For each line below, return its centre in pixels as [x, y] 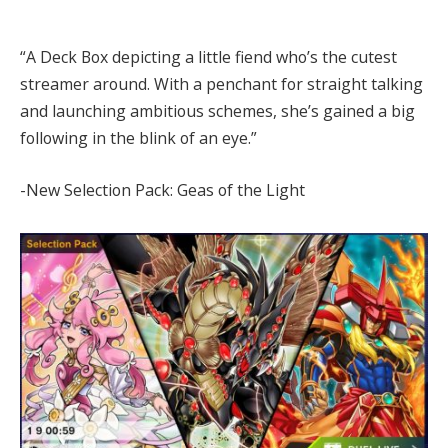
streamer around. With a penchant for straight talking [221, 84]
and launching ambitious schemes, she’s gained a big [217, 111]
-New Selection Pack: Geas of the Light [162, 189]
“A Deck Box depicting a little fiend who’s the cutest [208, 57]
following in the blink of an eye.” [138, 138]
